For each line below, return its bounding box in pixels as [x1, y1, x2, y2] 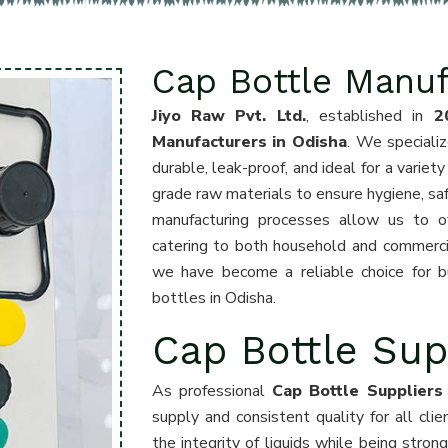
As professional [151, 380, 272, 402]
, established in [305, 105, 434, 127]
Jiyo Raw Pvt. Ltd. [151, 105, 306, 127]
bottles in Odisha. [151, 287, 276, 309]
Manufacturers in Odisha [151, 131, 347, 153]
